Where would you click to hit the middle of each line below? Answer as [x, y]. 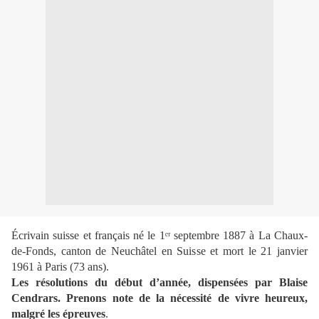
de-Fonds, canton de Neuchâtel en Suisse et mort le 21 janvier [159, 251]
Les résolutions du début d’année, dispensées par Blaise [159, 283]
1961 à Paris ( [42, 267]
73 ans [88, 267]
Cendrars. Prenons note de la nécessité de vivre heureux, [159, 298]
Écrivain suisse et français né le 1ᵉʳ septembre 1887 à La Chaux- [159, 236]
